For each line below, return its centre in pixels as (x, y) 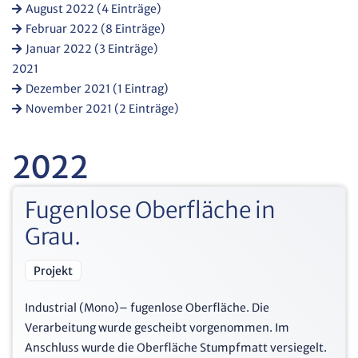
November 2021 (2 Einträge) (102, 109)
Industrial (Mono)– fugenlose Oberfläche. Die (147, 307)
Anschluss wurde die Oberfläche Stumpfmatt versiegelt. (176, 347)
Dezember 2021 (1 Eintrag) (97, 89)
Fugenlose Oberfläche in (150, 210)
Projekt (53, 271)
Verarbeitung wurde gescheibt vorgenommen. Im (157, 327)
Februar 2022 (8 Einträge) (95, 29)
